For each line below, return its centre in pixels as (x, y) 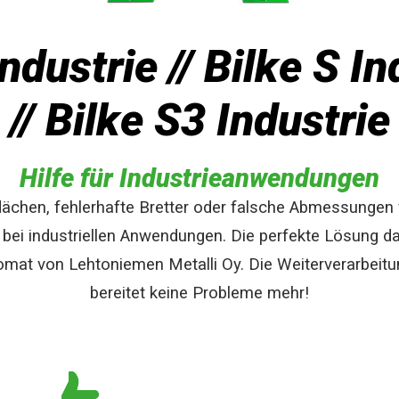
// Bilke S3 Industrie (199, 120)
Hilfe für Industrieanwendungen (199, 178)
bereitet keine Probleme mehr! (199, 293)
